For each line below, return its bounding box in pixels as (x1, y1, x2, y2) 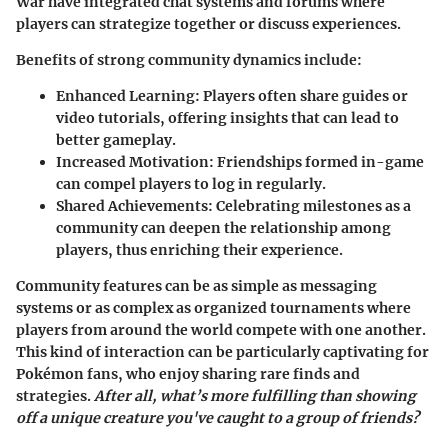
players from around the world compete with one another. (16, 321, 426, 340)
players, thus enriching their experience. (56, 241, 343, 260)
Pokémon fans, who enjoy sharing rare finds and (16, 365, 360, 384)
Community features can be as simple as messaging (16, 277, 377, 296)
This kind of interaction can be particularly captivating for (16, 343, 429, 362)
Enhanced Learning (56, 87, 195, 106)
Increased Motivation (56, 153, 209, 172)
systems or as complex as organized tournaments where (16, 299, 411, 318)
